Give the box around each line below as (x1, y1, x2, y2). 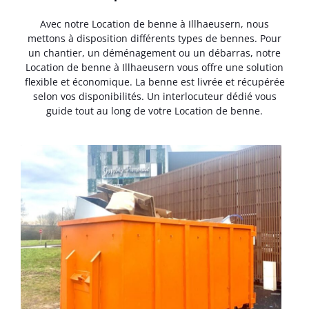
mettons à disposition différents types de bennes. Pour (28, 31, 281, 45)
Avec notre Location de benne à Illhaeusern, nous (40, 17, 269, 30)
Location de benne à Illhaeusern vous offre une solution (26, 60, 283, 74)
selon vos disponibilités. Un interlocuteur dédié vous (32, 89, 277, 103)
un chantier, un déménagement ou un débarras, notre (28, 46, 281, 59)
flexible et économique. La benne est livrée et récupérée (24, 74, 285, 88)
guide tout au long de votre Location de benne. (46, 103, 263, 117)
